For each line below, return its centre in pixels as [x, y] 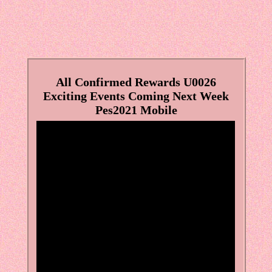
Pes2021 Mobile [136, 110]
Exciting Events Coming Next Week [136, 96]
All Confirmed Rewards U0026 [136, 82]
